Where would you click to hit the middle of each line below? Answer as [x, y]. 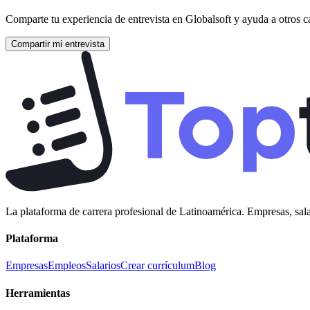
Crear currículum [157, 266]
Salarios [103, 266]
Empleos [67, 266]
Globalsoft [210, 19]
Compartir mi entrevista [58, 44]
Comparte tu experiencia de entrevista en [95, 19]
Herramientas [38, 293]
